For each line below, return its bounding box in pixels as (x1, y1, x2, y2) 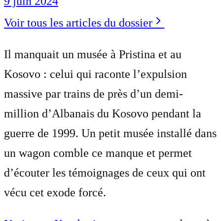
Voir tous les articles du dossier (4, 16, 152, 29)
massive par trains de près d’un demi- (4, 87, 183, 100)
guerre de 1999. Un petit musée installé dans (4, 126, 217, 140)
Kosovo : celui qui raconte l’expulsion (4, 67, 187, 80)
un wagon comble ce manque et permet (4, 146, 192, 159)
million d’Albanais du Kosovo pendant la (4, 107, 201, 120)
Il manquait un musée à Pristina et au (4, 47, 182, 61)
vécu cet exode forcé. (4, 185, 106, 199)
